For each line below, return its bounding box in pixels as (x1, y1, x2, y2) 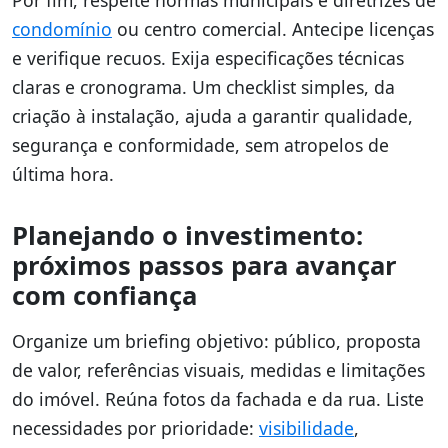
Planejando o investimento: (12, 218, 363, 253)
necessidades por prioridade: (12, 416, 259, 440)
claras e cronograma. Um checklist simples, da (12, 75, 395, 99)
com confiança (12, 278, 197, 313)
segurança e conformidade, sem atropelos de (12, 133, 389, 157)
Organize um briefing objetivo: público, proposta (12, 329, 421, 353)
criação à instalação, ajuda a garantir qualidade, (12, 104, 413, 128)
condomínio (12, 17, 112, 41)
